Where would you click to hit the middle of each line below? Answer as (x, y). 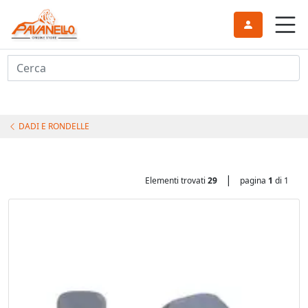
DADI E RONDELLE (53, 126)
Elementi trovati (176, 180)
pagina (254, 180)
